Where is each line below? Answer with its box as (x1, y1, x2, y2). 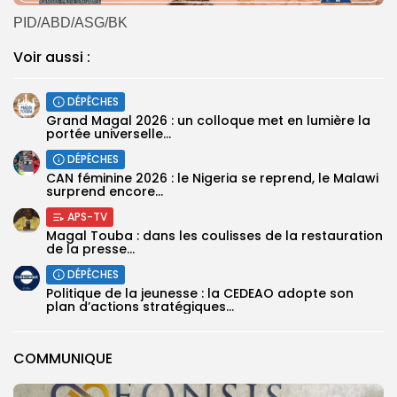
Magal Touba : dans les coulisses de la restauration (46, 227, 383, 245)
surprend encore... (46, 183, 163, 201)
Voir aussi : (13, 47, 90, 68)
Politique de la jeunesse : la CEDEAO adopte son (46, 284, 354, 303)
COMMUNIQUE (13, 348, 113, 370)
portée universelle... (46, 125, 171, 144)
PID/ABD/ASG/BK (13, 15, 128, 31)
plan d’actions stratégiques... (46, 298, 234, 316)
